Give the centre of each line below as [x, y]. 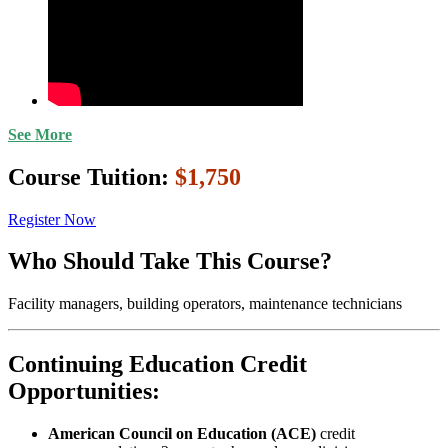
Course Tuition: [91, 176]
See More [40, 134]
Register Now [52, 219]
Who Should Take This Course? [170, 261]
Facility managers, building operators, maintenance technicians [205, 304]
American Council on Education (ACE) [184, 434]
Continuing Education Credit [157, 364]
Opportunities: [84, 391]
